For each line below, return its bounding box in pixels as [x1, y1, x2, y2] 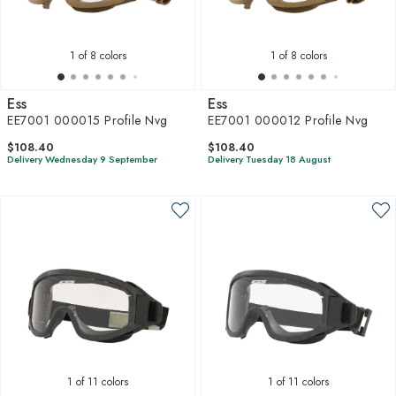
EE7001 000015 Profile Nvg [7, 111, 168, 129]
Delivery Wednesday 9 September [7, 152, 157, 166]
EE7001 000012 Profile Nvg [208, 111, 369, 129]
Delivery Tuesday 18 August [208, 152, 331, 166]
